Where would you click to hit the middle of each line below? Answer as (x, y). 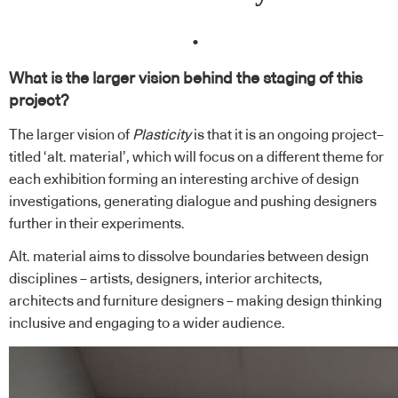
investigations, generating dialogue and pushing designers (193, 201)
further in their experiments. (97, 223)
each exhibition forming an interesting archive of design (184, 179)
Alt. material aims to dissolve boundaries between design (189, 257)
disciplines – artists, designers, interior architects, (166, 279)
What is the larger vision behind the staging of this (186, 80)
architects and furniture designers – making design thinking (195, 302)
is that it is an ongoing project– (287, 135)
